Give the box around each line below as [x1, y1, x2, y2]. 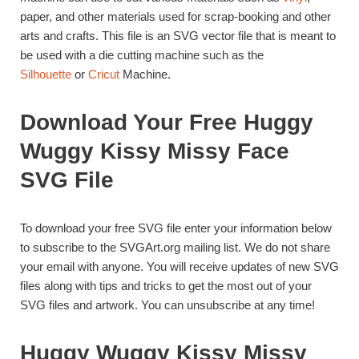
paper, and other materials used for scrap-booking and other [20, 9, 331, 23]
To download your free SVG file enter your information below [20, 220, 332, 235]
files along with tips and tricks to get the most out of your [20, 278, 312, 292]
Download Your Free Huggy [20, 109, 313, 135]
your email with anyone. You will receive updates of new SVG [20, 259, 339, 273]
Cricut [88, 67, 119, 81]
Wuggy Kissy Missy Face [20, 138, 289, 163]
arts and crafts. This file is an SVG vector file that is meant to [20, 28, 336, 42]
